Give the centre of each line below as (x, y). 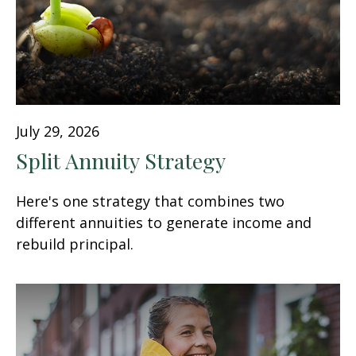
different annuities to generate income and (164, 223)
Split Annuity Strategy (121, 161)
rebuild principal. (75, 244)
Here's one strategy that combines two (150, 201)
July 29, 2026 (58, 132)
